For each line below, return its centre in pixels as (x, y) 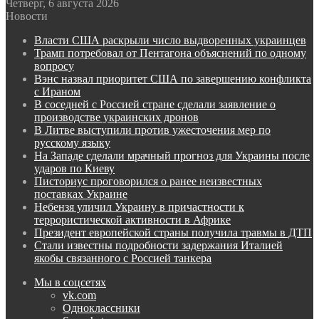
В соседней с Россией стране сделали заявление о (155, 104)
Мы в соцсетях (70, 282)
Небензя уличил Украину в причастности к (139, 207)
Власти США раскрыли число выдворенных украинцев (170, 40)
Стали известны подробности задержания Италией (158, 245)
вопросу (54, 66)
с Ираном (57, 91)
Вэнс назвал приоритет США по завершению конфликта (173, 79)
